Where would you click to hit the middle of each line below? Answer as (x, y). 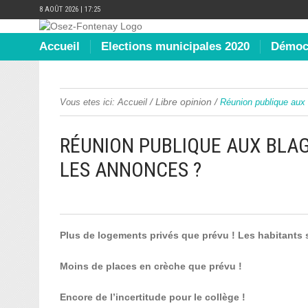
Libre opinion (184, 102)
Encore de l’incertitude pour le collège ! (153, 297)
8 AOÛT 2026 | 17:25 (70, 9)
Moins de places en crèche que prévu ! (151, 266)
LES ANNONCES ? (131, 169)
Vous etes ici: (87, 102)
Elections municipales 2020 (175, 46)
